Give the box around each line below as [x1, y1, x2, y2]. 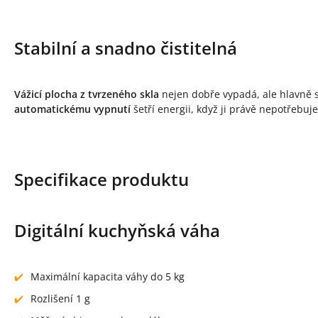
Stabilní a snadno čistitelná [14, 36, 237, 60]
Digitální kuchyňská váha [14, 219, 220, 243]
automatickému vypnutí [14, 102, 131, 116]
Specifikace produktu [14, 168, 189, 192]
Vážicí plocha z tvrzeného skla [14, 87, 159, 102]
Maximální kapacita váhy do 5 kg [31, 270, 185, 284]
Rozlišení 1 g [31, 292, 90, 306]
